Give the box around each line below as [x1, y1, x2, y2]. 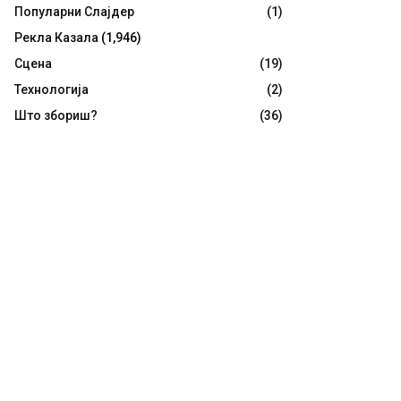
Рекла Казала [14, 30, 98, 46]
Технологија [14, 82, 89, 98]
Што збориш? [14, 108, 98, 124]
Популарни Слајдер [14, 4, 134, 20]
